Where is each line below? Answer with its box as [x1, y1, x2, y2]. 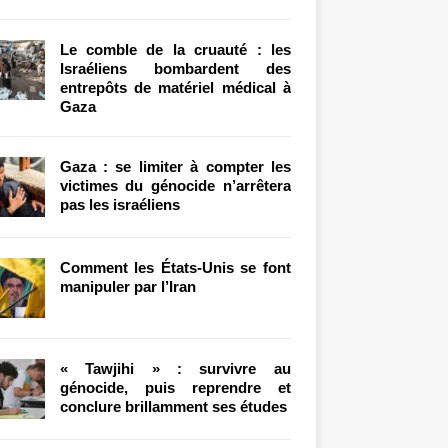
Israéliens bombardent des [59, 59, 291, 77]
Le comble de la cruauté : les [59, 40, 291, 58]
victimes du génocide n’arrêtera [59, 176, 291, 194]
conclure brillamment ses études [59, 397, 287, 415]
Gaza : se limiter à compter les [59, 157, 291, 175]
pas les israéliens [59, 195, 180, 213]
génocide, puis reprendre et [59, 378, 291, 396]
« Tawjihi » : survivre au [59, 359, 291, 377]
